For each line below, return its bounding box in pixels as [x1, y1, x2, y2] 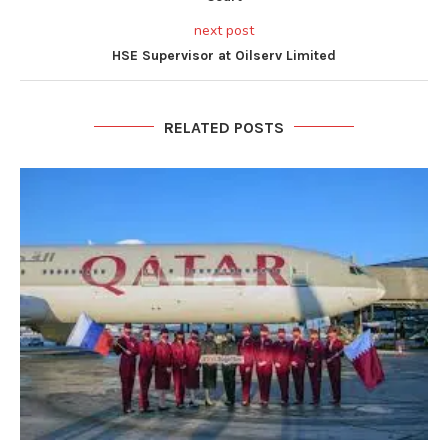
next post [194, 20, 254, 40]
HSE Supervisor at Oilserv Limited [112, 46, 336, 64]
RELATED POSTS [164, 117, 284, 137]
